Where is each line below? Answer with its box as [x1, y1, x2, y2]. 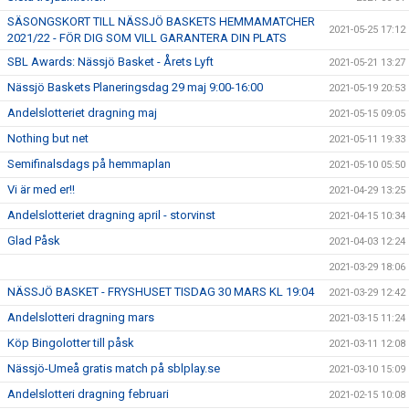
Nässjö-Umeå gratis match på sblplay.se [7, 362, 220, 375]
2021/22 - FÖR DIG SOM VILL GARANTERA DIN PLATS [7, 31, 287, 45]
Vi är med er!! [7, 183, 75, 196]
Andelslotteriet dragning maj [7, 106, 157, 120]
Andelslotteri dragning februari [7, 387, 169, 401]
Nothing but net [7, 131, 89, 145]
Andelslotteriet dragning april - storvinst [7, 208, 215, 222]
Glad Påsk [7, 234, 60, 247]
